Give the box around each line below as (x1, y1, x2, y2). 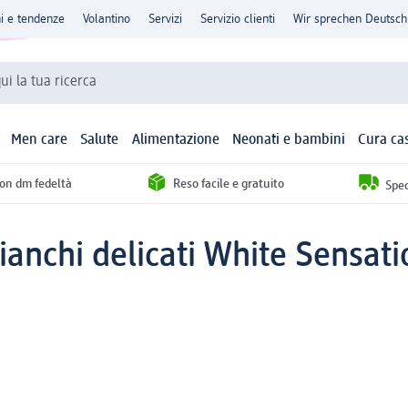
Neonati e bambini (231, 133, 345, 148)
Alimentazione (131, 133, 219, 148)
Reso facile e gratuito (172, 177, 284, 190)
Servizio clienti (200, 13, 275, 25)
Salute (80, 133, 119, 148)
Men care (11, 133, 68, 148)
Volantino (83, 13, 130, 25)
